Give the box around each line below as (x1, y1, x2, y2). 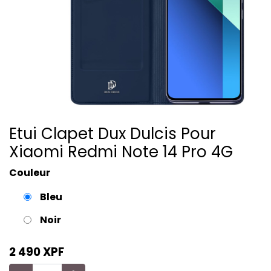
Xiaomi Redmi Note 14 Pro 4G (9, 141, 233, 163)
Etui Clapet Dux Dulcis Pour (9, 123, 216, 145)
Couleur (9, 166, 50, 180)
